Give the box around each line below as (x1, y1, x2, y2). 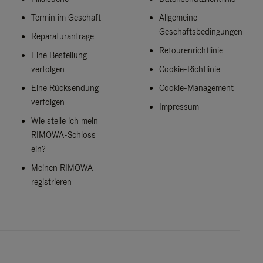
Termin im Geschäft (31, 12, 102, 23)
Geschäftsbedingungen (159, 26, 242, 37)
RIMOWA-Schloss (31, 129, 96, 140)
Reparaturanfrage (31, 31, 95, 42)
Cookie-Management (159, 82, 234, 93)
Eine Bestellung (31, 49, 87, 60)
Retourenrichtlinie (159, 45, 223, 56)
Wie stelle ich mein (31, 115, 99, 126)
